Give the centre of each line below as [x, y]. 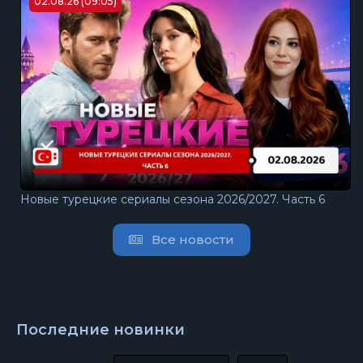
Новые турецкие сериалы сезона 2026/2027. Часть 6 [173, 199]
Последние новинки [100, 329]
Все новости [191, 239]
